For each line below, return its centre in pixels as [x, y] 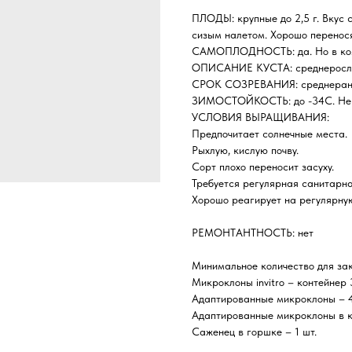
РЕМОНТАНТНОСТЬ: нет [253, 232]
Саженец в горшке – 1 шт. [254, 331]
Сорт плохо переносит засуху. [263, 166]
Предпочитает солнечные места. [269, 133]
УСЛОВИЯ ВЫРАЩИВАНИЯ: [260, 117]
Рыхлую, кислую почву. [245, 150]
